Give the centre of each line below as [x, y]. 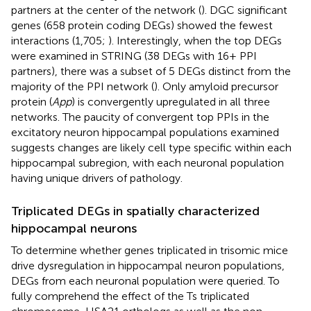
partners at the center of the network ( [106, 10]
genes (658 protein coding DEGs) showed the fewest [142, 25]
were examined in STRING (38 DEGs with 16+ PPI [134, 56]
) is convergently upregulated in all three [171, 101]
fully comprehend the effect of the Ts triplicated [130, 296]
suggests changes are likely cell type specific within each [151, 147]
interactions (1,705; [60, 40]
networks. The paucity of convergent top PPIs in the [140, 117]
